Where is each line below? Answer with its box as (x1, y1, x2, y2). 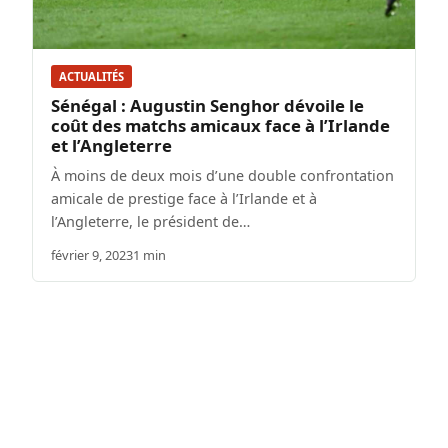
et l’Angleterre (51, 134, 172, 158)
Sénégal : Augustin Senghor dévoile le (51, 94, 364, 118)
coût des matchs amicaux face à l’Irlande (51, 114, 390, 138)
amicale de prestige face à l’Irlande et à (51, 189, 317, 209)
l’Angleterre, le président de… (51, 212, 250, 232)
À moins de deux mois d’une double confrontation (51, 166, 394, 186)
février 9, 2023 (51, 246, 133, 265)
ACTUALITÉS (59, 69, 124, 85)
